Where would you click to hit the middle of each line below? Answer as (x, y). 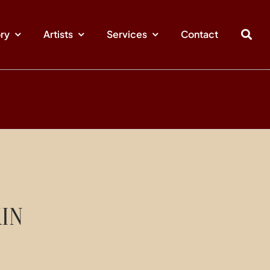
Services (127, 34)
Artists (58, 34)
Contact (200, 34)
